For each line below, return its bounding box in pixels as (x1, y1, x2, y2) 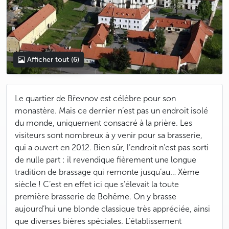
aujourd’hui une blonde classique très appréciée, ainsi (15, 204, 210, 214)
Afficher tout (27, 55, 70, 64)
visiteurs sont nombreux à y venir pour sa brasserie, (15, 130, 202, 140)
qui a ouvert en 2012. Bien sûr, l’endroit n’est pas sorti (15, 143, 209, 152)
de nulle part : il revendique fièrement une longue (15, 155, 196, 165)
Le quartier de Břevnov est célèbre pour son (15, 94, 176, 103)
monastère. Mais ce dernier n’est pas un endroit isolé (15, 106, 208, 116)
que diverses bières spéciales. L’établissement (15, 216, 181, 226)
